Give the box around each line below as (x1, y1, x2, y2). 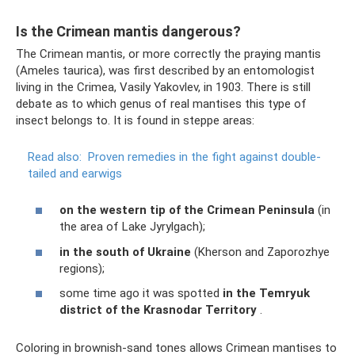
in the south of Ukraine (59, 244, 191, 259)
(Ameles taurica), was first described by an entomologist (16, 63, 315, 78)
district (59, 303, 102, 318)
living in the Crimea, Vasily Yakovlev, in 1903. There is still (16, 79, 311, 94)
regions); (59, 261, 105, 276)
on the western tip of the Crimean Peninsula (59, 203, 315, 218)
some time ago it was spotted (59, 286, 223, 301)
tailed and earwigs (28, 166, 122, 181)
